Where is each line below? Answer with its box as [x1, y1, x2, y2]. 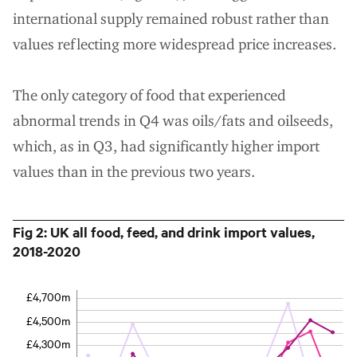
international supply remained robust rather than [13, 9, 329, 28]
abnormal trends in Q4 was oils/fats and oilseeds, [13, 111, 333, 130]
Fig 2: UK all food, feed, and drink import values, [13, 222, 315, 241]
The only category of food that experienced [13, 85, 286, 104]
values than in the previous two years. [13, 162, 255, 181]
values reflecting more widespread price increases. [13, 34, 336, 53]
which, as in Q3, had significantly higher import [13, 136, 320, 155]
